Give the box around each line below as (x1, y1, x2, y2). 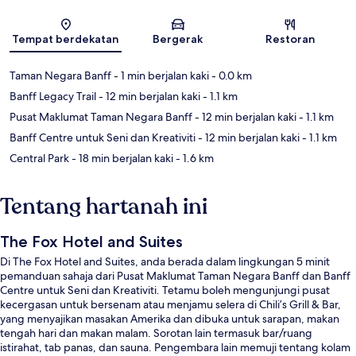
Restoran (265, 32, 315, 47)
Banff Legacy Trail (10, 89, 96, 104)
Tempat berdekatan (12, 32, 120, 47)
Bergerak (153, 32, 203, 47)
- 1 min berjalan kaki (111, 68, 209, 83)
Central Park (10, 151, 69, 166)
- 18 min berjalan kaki (69, 151, 173, 166)
